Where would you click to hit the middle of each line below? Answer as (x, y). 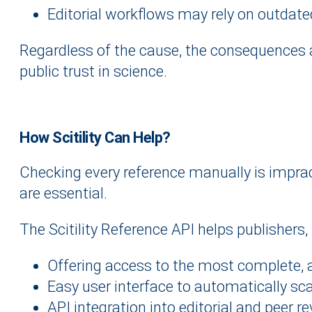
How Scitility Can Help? (95, 138)
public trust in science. (93, 72)
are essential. (63, 194)
